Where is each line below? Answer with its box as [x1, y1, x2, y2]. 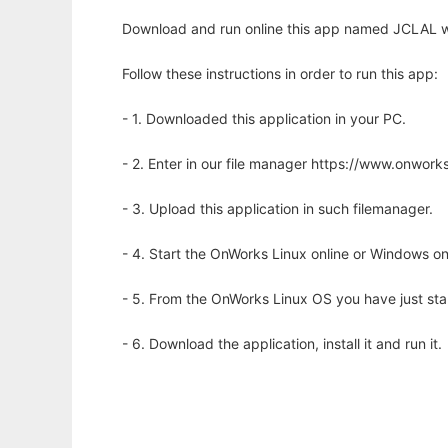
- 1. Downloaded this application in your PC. [122, 110, 406, 127]
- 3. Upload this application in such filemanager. [122, 200, 433, 217]
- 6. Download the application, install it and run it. [122, 335, 442, 352]
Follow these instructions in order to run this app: [122, 65, 438, 82]
